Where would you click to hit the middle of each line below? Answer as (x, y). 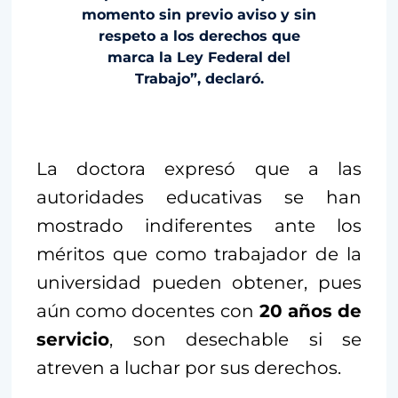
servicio (73, 340)
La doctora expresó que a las (199, 169)
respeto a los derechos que (199, 36)
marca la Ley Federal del (199, 58)
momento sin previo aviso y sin (199, 15)
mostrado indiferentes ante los (199, 226)
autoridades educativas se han (199, 198)
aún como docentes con (145, 311)
